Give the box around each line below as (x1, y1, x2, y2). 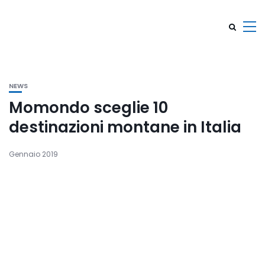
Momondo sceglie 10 (9, 97, 168, 118)
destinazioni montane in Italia (9, 117, 241, 138)
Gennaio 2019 (9, 149, 58, 159)
